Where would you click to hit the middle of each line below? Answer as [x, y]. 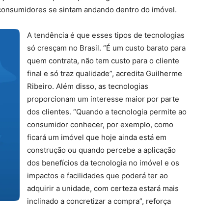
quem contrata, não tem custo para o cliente [103, 61]
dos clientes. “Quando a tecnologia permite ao [107, 112]
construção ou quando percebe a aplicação [101, 150]
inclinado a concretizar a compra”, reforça [99, 201]
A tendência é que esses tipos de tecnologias [106, 35]
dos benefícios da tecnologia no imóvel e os [103, 163]
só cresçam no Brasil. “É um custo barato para [106, 48]
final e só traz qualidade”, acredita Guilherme [105, 73]
